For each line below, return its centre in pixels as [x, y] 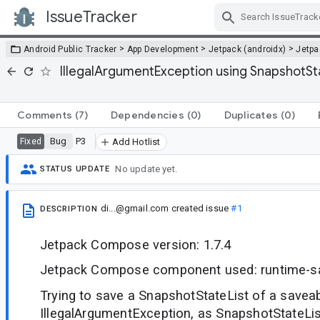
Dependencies [147, 115]
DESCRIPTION [69, 209]
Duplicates [251, 115]
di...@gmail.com [135, 208]
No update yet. [146, 169]
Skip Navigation [214, 30]
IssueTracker [91, 17]
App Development [163, 49]
